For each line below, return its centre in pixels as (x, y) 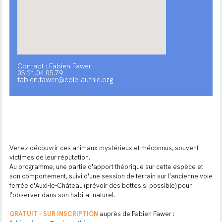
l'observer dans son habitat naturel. (62, 195)
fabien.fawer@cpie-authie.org (65, 80)
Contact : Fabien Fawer (54, 66)
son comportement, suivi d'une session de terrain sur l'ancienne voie (111, 176)
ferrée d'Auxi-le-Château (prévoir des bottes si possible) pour (100, 186)
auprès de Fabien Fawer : (136, 214)
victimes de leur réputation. (50, 157)
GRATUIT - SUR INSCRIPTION (54, 214)
